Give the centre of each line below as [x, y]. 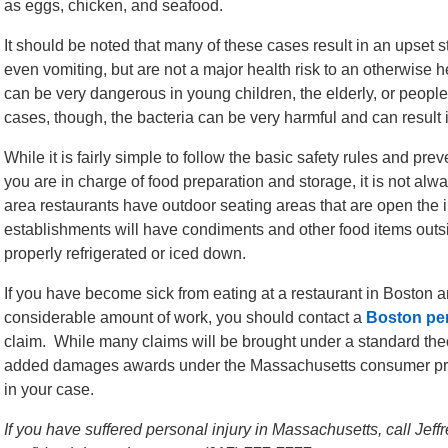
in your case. [49, 389]
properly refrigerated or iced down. [125, 253]
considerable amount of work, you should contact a [185, 317]
